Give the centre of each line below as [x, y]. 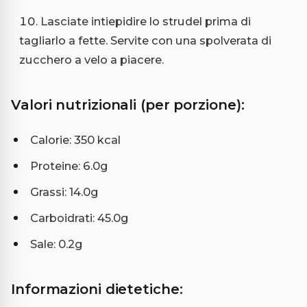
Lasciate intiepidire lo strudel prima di [146, 22]
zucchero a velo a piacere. [91, 60]
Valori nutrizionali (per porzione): [128, 105]
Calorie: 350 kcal [75, 140]
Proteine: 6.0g [69, 166]
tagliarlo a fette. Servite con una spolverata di [145, 41]
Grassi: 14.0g [64, 192]
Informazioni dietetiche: [97, 290]
